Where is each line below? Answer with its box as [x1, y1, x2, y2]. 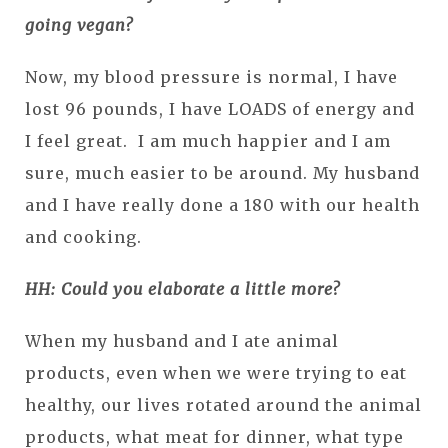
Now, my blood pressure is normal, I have [25, 66, 398, 87]
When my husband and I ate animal [25, 330, 339, 351]
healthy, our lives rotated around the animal [25, 394, 422, 415]
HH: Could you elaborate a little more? [25, 278, 340, 299]
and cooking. [25, 226, 142, 247]
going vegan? [25, 14, 133, 35]
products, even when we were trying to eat [25, 362, 407, 383]
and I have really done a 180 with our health [25, 194, 420, 215]
